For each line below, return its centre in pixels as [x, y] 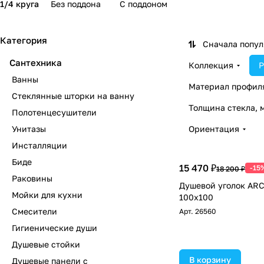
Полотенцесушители [54, 112]
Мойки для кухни [47, 195]
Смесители [34, 211]
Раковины [32, 178]
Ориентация [214, 129]
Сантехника [36, 62]
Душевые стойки [46, 244]
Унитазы [29, 129]
